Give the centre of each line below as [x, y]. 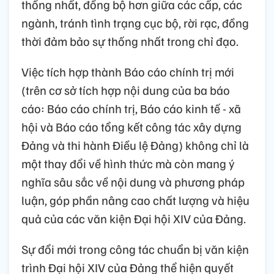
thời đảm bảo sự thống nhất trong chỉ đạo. [130, 41]
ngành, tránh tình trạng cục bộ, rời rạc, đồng [135, 22]
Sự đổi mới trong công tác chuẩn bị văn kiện [135, 249]
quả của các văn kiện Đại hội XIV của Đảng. [134, 218]
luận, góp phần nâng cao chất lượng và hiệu [135, 200]
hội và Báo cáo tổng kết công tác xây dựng [131, 126]
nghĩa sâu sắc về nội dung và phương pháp [133, 181]
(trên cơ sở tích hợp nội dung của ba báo [126, 90]
